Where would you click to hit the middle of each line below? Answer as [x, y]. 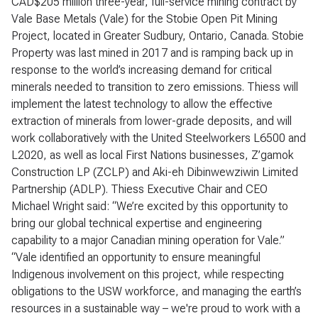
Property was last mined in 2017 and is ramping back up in [152, 53]
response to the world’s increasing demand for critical [142, 70]
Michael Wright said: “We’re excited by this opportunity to [150, 206]
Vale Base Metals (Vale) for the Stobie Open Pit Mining [144, 18]
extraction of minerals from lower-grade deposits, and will [152, 121]
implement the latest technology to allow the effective [142, 104]
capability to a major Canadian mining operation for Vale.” [148, 240]
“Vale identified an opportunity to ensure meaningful [136, 257]
